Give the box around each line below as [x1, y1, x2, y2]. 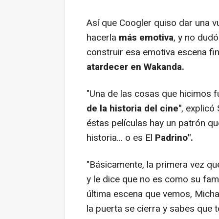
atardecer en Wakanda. [87, 60, 184, 74]
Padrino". [155, 131, 193, 145]
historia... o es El [87, 131, 155, 145]
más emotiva [119, 30, 174, 44]
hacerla [87, 30, 119, 44]
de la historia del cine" [87, 101, 181, 115]
